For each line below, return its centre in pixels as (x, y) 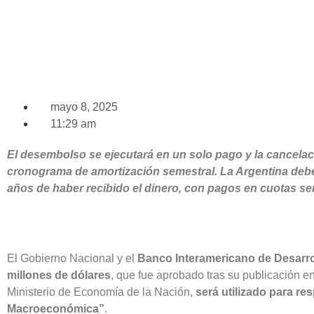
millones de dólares (59, 275)
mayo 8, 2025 (84, 107)
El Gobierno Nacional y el (72, 258)
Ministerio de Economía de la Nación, (101, 292)
